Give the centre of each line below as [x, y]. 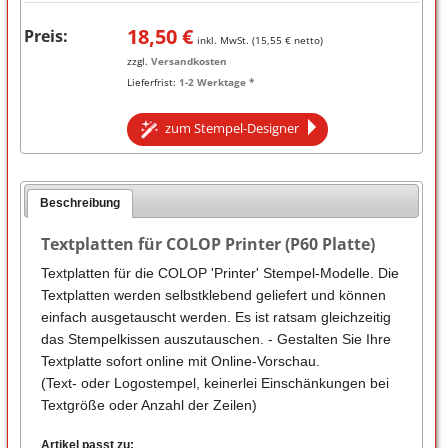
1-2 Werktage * [216, 81]
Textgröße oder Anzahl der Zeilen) [148, 404]
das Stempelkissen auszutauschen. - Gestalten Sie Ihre [215, 338]
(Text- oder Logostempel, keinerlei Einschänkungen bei [214, 382]
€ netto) [302, 39]
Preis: [45, 35]
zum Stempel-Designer [233, 127]
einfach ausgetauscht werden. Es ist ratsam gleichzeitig [215, 316]
